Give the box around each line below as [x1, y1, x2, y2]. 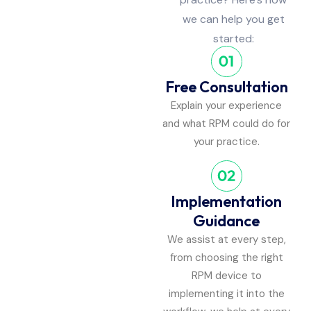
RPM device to [191, 269, 262, 283]
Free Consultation [165, 76, 288, 96]
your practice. [193, 134, 260, 149]
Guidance [193, 211, 260, 231]
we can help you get [182, 11, 285, 26]
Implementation [171, 192, 282, 212]
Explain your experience [171, 98, 282, 112]
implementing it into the [168, 287, 285, 301]
